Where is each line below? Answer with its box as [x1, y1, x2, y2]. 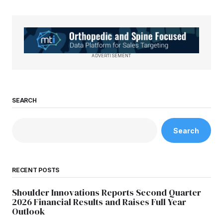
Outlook [12, 205, 45, 218]
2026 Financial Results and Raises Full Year [12, 196, 186, 209]
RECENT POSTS [12, 166, 60, 174]
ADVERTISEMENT [92, 53, 131, 59]
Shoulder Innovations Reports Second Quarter [12, 186, 201, 199]
